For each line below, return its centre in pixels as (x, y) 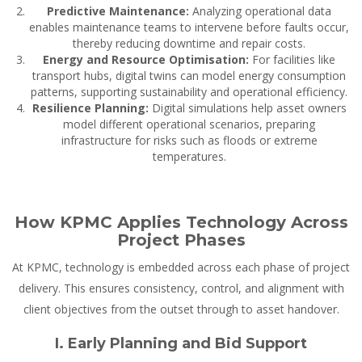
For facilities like (294, 60)
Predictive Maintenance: (120, 11)
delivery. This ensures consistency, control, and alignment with (181, 288)
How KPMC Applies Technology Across (181, 223)
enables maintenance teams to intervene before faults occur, (189, 27)
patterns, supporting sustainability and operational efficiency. (189, 92)
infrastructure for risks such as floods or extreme (189, 141)
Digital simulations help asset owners (249, 108)
